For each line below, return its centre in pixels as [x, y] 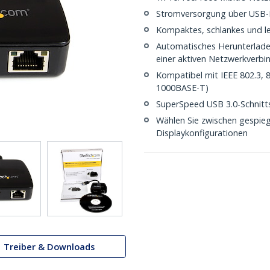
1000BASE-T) [182, 88]
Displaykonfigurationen [202, 133]
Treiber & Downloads [49, 246]
